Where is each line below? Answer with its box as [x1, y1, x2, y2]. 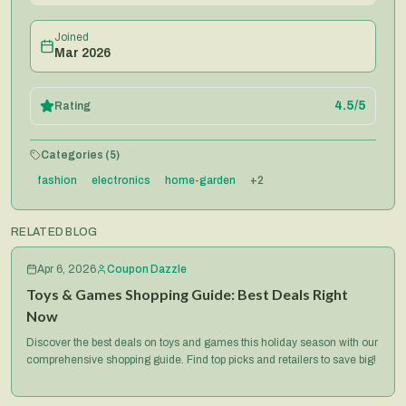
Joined [54, 31, 89, 43]
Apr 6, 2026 [37, 263, 96, 275]
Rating [54, 100, 91, 112]
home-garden [165, 174, 236, 187]
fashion [37, 174, 77, 187]
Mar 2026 [54, 46, 111, 60]
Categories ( [41, 149, 110, 161]
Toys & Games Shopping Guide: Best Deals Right [26, 285, 348, 303]
